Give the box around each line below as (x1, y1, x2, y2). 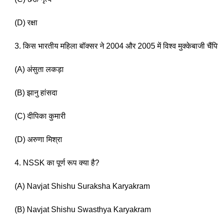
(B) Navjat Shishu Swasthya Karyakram (15, 205, 151, 214)
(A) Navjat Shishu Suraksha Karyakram (15, 182, 152, 191)
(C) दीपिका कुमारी (15, 112, 68, 121)
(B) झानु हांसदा (15, 89, 57, 97)
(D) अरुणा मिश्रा (15, 135, 64, 144)
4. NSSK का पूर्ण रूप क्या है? (15, 159, 99, 167)
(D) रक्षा (15, 18, 39, 27)
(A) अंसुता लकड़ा (15, 65, 64, 74)
